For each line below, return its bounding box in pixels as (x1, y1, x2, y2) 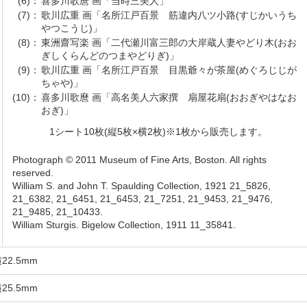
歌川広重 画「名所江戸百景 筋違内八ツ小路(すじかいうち (41, 10, 297, 21)
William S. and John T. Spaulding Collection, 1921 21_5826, (12, 180, 271, 191)
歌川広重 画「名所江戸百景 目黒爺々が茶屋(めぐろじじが (41, 64, 297, 75)
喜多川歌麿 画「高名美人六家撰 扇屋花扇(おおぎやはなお (41, 92, 297, 103)
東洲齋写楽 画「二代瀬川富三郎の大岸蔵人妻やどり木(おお (41, 37, 297, 48)
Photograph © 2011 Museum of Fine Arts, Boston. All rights (12, 154, 267, 165)
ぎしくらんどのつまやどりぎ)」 (41, 50, 179, 61)
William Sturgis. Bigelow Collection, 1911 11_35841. (12, 219, 236, 230)
